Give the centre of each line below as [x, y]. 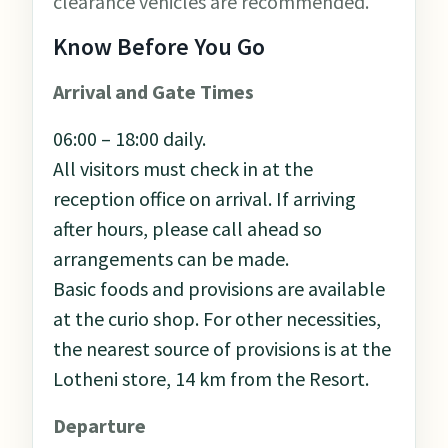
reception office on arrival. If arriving [204, 199]
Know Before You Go [159, 47]
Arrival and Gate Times [153, 92]
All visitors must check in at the [183, 169]
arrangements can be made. [171, 259]
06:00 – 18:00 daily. [129, 139]
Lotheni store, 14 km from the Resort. [211, 379]
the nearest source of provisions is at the [222, 349]
